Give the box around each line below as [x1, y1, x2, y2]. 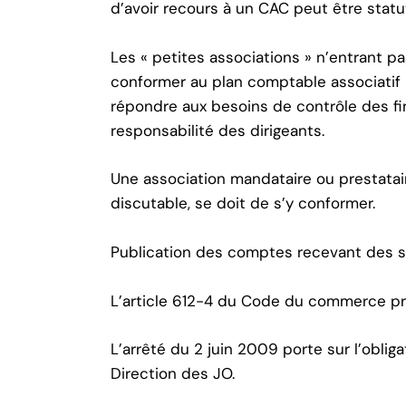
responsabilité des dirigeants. [111, 120, 324, 140]
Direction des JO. [111, 363, 235, 384]
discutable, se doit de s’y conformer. [111, 193, 375, 214]
